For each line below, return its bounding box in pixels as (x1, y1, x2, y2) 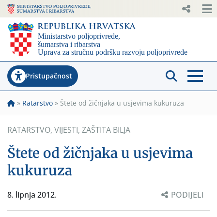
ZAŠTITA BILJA (82, 124, 130, 135)
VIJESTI (54, 124, 78, 135)
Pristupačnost (26, 71, 72, 80)
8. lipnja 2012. (7, 189, 57, 200)
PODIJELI (171, 189, 204, 200)
